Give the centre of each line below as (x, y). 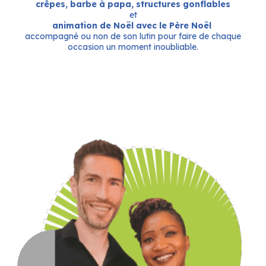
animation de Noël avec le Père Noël (133, 25)
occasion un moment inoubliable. (133, 47)
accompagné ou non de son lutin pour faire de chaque (133, 36)
